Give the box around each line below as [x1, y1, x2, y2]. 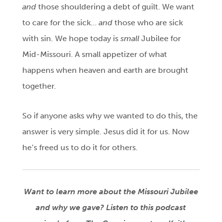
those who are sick [114, 18, 183, 28]
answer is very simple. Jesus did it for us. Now [22, 127, 190, 137]
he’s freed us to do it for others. [22, 143, 138, 153]
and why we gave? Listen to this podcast [36, 203, 186, 213]
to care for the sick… [22, 18, 99, 28]
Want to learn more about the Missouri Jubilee [23, 187, 198, 197]
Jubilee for [141, 34, 181, 44]
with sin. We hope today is [22, 34, 121, 44]
